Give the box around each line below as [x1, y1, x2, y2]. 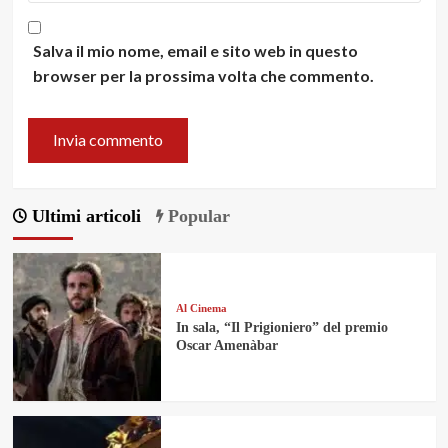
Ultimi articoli [26, 205, 141, 226]
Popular [162, 205, 230, 226]
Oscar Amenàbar [175, 338, 278, 354]
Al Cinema [175, 302, 227, 315]
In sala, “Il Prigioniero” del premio [175, 320, 388, 336]
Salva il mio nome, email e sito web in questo [32, 40, 358, 60]
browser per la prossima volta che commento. [32, 65, 374, 85]
